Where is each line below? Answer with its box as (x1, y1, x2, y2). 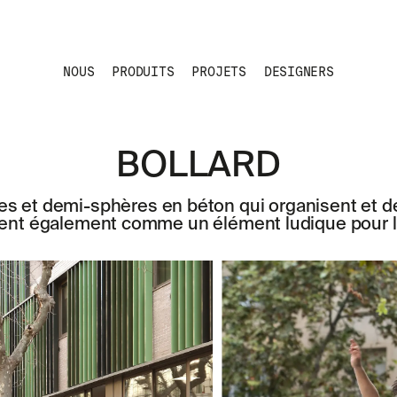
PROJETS (191, 64, 246, 80)
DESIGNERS (263, 64, 334, 80)
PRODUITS (112, 64, 175, 80)
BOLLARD (116, 149, 281, 184)
